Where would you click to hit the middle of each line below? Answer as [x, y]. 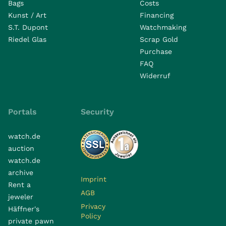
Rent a [19, 184]
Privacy [93, 206]
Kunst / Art [27, 15]
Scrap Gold [159, 39]
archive [21, 172]
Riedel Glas [27, 39]
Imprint [94, 179]
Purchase [156, 51]
